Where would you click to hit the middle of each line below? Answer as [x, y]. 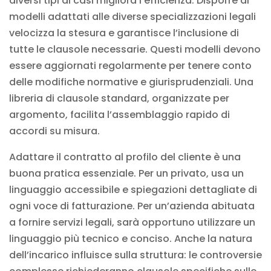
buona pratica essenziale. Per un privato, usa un [126, 173]
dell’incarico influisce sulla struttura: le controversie [135, 255]
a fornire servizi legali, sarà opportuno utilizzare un [132, 222]
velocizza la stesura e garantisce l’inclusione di [124, 33]
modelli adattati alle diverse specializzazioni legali [132, 16]
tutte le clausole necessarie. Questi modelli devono [135, 49]
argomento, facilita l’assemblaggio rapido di [119, 114]
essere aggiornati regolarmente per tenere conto [130, 65]
